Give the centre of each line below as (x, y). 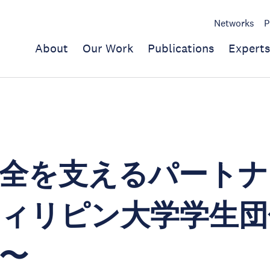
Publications (181, 48)
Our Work (108, 48)
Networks (234, 23)
